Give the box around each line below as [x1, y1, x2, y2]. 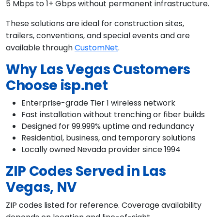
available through [6, 42, 75, 54]
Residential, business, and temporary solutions [21, 132, 196, 144]
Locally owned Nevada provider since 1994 [21, 144, 181, 155]
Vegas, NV [6, 178, 77, 197]
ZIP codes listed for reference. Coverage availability [6, 200, 201, 211]
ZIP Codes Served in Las [6, 162, 166, 181]
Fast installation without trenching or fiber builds [21, 109, 205, 121]
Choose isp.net [6, 76, 108, 95]
